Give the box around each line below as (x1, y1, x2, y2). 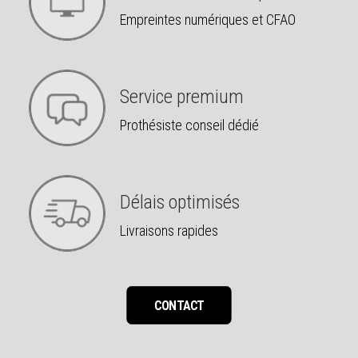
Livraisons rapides (120, 222, 218, 239)
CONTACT (153, 297, 205, 313)
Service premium (120, 86, 244, 108)
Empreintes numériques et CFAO (120, 11, 296, 28)
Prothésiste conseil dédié (120, 117, 259, 133)
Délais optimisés (120, 191, 240, 213)
